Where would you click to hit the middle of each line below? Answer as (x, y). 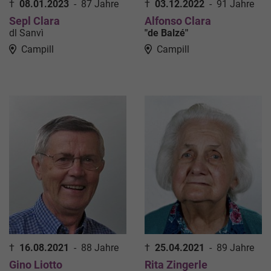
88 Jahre (100, 248)
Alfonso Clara (178, 21)
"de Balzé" (166, 33)
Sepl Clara (34, 21)
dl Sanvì (26, 33)
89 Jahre (235, 248)
